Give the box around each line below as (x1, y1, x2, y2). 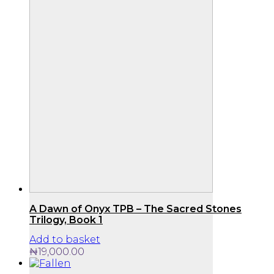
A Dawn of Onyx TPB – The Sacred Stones (29, 203, 242, 215)
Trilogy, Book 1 (29, 213, 103, 226)
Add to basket (29, 233, 100, 245)
